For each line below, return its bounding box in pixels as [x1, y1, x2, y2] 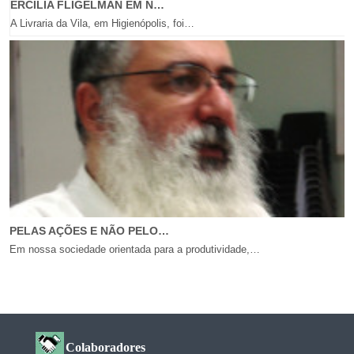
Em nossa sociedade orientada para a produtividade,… [9, 243, 261, 255]
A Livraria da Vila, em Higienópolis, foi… [10, 17, 195, 29]
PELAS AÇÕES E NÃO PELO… [9, 224, 170, 237]
